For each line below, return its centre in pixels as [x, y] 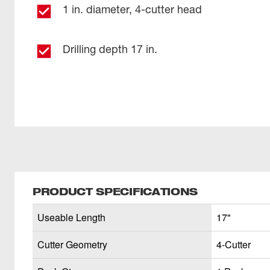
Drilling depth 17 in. [110, 49]
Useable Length [71, 217]
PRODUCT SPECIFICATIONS [115, 191]
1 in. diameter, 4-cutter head [132, 9]
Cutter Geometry [72, 244]
